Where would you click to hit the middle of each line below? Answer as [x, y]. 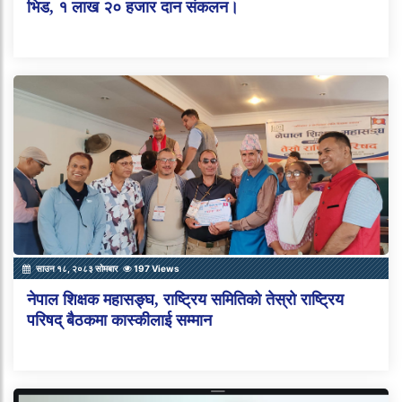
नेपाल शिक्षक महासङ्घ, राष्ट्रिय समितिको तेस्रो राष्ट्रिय [185, 299]
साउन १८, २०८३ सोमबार [77, 268]
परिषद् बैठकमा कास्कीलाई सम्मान [119, 320]
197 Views [156, 268]
